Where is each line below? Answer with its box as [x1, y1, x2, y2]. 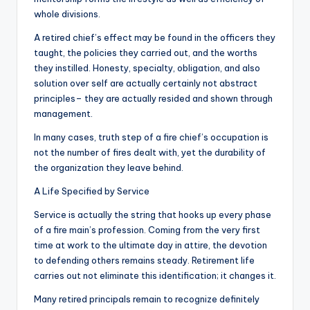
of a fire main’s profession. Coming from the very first [34, 224, 260, 236]
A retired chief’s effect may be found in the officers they [34, 32, 275, 44]
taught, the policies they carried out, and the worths [34, 47, 257, 59]
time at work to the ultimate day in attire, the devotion [34, 239, 267, 251]
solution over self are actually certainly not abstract [34, 77, 257, 89]
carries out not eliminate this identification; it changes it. [34, 270, 276, 282]
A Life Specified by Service [34, 185, 149, 197]
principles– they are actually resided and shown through [34, 93, 273, 104]
